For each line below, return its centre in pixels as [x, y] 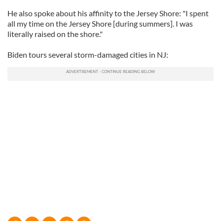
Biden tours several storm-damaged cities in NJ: [88, 55]
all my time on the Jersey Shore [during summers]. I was [100, 23]
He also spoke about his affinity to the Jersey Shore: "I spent [108, 13]
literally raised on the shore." [55, 34]
